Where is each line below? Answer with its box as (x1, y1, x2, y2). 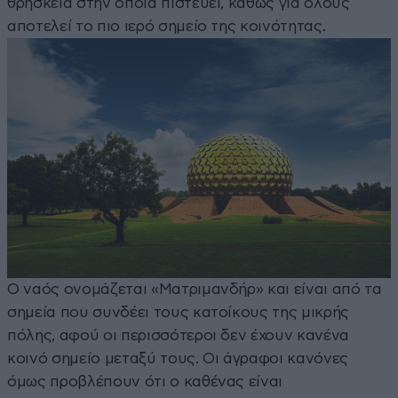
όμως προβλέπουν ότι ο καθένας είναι (7, 374, 283, 390)
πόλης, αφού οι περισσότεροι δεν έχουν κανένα (7, 328, 350, 344)
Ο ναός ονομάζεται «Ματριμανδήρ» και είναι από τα (7, 282, 382, 298)
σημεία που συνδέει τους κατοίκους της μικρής (7, 305, 350, 321)
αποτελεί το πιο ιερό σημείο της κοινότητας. (7, 19, 326, 35)
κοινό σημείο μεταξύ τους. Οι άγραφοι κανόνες (7, 351, 349, 367)
